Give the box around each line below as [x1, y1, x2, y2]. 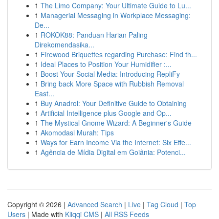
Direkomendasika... [35, 40, 94, 49]
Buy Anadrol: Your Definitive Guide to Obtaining [41, 98, 187, 108]
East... [35, 88, 54, 98]
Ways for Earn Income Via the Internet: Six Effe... [41, 137, 191, 147]
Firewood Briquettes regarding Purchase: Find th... [41, 49, 197, 59]
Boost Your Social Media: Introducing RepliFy [41, 69, 180, 79]
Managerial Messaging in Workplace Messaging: [41, 10, 191, 20]
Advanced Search [67, 199, 122, 209]
